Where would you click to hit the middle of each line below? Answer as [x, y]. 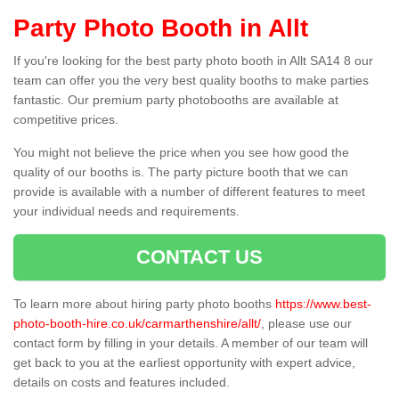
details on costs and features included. [123, 383]
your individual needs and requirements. [126, 212]
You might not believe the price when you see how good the [181, 153]
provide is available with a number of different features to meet [189, 192]
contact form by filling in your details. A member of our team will [191, 343]
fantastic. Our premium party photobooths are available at [176, 100]
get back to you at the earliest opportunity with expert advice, [184, 363]
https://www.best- [323, 304]
